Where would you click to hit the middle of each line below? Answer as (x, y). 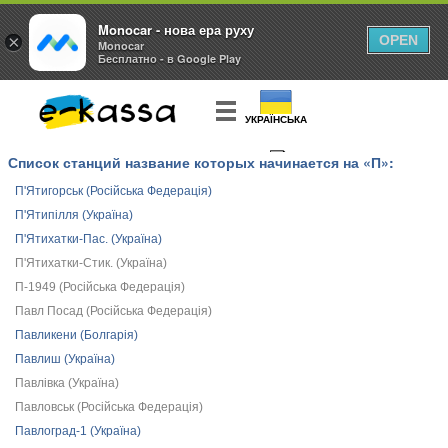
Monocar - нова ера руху (176, 29)
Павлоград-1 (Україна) (78, 431)
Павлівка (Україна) (67, 383)
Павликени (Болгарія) (76, 335)
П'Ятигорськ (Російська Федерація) (113, 191)
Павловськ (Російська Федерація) (109, 407)
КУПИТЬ (266, 179)
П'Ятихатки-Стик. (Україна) (91, 263)
